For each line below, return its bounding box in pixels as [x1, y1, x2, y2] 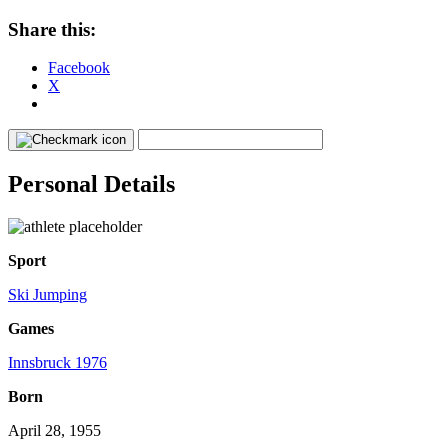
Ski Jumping [8, 286, 87, 304]
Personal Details [8, 171, 175, 198]
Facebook [48, 59, 110, 77]
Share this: [8, 18, 96, 40]
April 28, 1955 [8, 422, 101, 440]
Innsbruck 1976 [8, 354, 107, 372]
